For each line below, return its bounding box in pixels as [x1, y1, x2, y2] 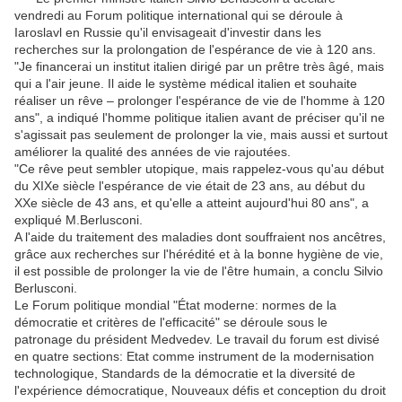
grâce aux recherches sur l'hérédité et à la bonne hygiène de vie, [14, 247, 383, 262]
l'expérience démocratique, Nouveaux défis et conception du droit [14, 383, 386, 398]
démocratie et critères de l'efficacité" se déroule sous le [14, 315, 328, 330]
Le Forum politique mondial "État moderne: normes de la [14, 298, 336, 313]
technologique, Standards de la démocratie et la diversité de [14, 366, 355, 381]
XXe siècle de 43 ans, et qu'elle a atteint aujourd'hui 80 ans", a [14, 196, 369, 211]
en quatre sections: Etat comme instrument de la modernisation [14, 349, 374, 364]
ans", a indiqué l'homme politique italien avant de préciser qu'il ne [14, 110, 385, 126]
